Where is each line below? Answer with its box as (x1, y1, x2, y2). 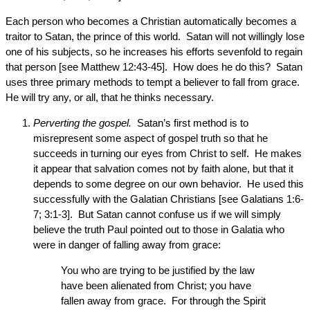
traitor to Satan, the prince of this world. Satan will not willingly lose (6, 30, 304, 42)
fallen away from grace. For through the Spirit (61, 295, 266, 307)
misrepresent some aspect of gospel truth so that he (33, 132, 268, 144)
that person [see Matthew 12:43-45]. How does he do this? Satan (6, 61, 302, 73)
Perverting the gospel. (33, 117, 131, 129)
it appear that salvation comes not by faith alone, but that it (33, 163, 293, 174)
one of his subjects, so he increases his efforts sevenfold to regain (6, 46, 302, 57)
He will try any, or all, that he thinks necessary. (6, 91, 214, 103)
